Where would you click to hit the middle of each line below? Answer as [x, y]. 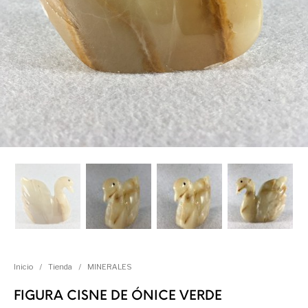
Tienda [60, 266]
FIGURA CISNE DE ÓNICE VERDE [118, 296]
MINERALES [110, 266]
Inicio [24, 266]
